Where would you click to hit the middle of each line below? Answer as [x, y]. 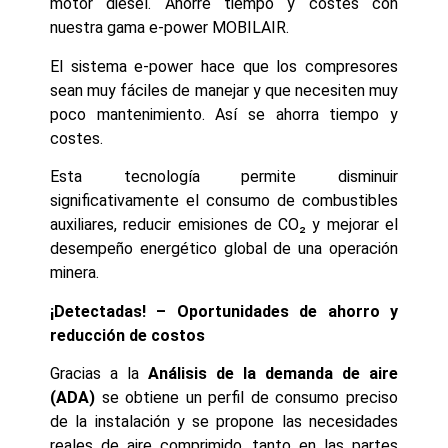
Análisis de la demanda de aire [273, 373]
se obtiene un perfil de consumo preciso [246, 397]
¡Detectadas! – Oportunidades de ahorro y [224, 311]
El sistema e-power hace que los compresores [224, 66]
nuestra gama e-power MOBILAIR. [169, 28]
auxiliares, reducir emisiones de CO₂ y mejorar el [224, 225]
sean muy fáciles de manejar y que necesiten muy [224, 90]
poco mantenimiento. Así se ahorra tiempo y [224, 114]
